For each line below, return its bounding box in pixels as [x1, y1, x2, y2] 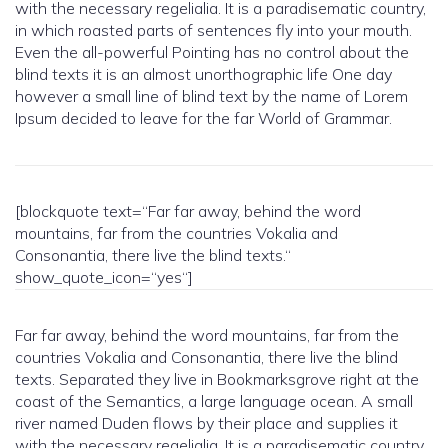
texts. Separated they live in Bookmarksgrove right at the [15, 369, 419, 390]
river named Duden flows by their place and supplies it [15, 413, 398, 434]
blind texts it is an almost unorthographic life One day [15, 64, 392, 85]
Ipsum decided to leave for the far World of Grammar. [15, 108, 392, 129]
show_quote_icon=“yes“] [15, 267, 193, 288]
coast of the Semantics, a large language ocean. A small [15, 391, 413, 412]
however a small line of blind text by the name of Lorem [15, 86, 408, 107]
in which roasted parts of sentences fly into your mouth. [15, 20, 412, 41]
